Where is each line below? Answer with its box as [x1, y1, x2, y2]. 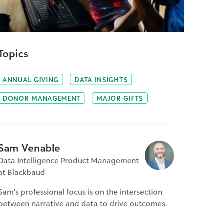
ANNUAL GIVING [2, 75, 59, 84]
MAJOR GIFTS [96, 94, 143, 102]
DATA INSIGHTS [74, 75, 128, 84]
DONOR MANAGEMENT [2, 94, 81, 102]
